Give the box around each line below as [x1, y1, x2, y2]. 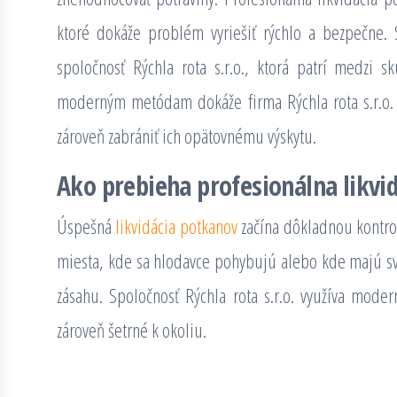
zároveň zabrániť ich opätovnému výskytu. [57, 122, 316, 149]
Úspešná [57, 213, 116, 239]
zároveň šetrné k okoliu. [57, 316, 206, 343]
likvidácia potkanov [115, 213, 237, 239]
